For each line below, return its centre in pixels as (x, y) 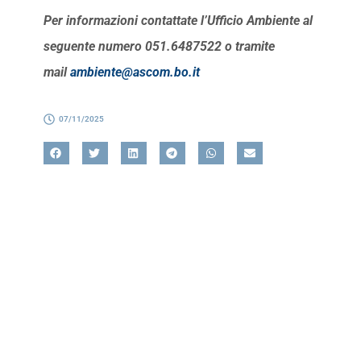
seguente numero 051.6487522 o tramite (159, 47)
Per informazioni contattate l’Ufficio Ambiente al (178, 21)
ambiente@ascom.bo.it (135, 73)
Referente (90, 269)
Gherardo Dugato (110, 315)
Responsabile (87, 337)
